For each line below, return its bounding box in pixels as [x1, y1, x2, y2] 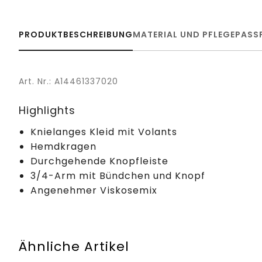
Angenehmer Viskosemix [30, 183, 157, 197]
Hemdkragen [30, 139, 96, 153]
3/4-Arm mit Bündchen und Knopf [30, 168, 205, 182]
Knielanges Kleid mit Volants [30, 125, 177, 139]
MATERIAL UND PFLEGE [133, 28, 235, 40]
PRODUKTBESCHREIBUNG [19, 28, 133, 40]
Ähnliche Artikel [19, 237, 129, 256]
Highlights [19, 102, 75, 118]
